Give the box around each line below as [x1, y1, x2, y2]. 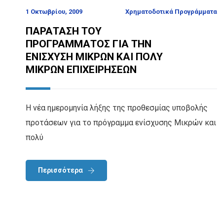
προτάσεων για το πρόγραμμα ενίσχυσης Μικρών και [26, 118, 216, 128]
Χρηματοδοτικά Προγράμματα [125, 8, 217, 16]
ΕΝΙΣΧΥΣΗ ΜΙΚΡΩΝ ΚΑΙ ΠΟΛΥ [26, 51, 163, 63]
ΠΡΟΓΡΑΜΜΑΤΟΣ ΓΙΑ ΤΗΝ [26, 38, 151, 50]
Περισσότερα [38, 166, 83, 175]
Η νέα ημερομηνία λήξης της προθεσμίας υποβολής [26, 103, 208, 113]
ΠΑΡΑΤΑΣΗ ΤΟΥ [26, 25, 102, 37]
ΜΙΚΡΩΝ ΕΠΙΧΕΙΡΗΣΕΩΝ [26, 64, 137, 76]
